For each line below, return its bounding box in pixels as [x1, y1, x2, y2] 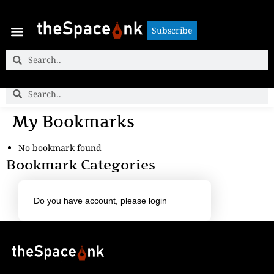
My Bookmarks [12, 111, 135, 131]
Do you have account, [34, 195, 120, 206]
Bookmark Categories [6, 155, 155, 173]
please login [120, 195, 167, 206]
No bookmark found [18, 141, 102, 154]
